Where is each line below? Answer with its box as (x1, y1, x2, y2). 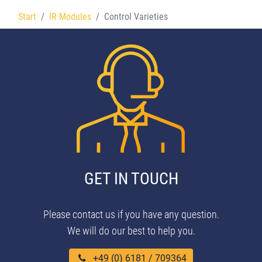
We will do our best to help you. (67, 225, 195, 237)
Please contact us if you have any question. (43, 208, 219, 221)
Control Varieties (104, 11, 168, 23)
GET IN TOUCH (84, 169, 178, 189)
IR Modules (49, 11, 91, 23)
